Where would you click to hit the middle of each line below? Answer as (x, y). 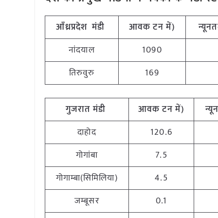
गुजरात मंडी (86, 109)
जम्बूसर (87, 201)
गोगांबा (87, 155)
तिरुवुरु (82, 73)
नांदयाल (82, 50)
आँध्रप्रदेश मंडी (81, 27)
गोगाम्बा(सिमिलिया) (87, 178)
